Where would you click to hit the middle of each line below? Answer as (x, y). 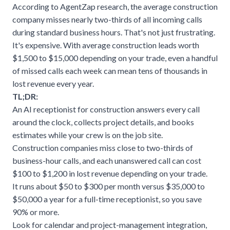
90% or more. (36, 212)
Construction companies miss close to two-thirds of (103, 148)
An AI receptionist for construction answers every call (106, 109)
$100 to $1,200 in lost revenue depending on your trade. (110, 173)
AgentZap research (94, 6)
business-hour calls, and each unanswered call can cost (107, 160)
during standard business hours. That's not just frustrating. (114, 32)
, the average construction (172, 6)
